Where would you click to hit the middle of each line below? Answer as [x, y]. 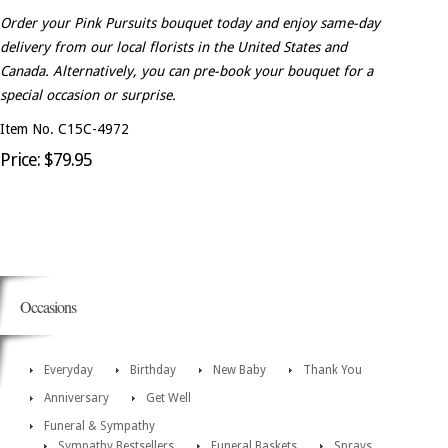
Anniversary [76, 398]
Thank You [332, 370]
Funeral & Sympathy [99, 426]
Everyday [68, 370]
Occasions [48, 307]
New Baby [239, 370]
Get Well [168, 398]
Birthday [153, 370]
